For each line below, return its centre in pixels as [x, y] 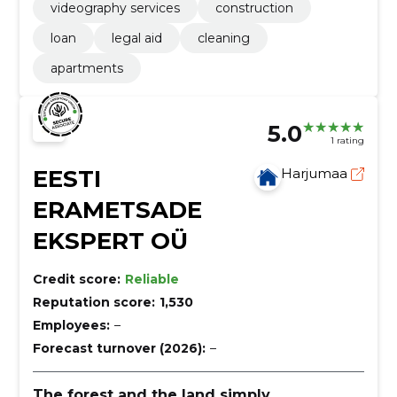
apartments [86, 68]
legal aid [136, 38]
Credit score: [76, 279]
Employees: [71, 325]
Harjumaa [316, 173]
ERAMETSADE [117, 210]
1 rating [348, 141]
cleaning [223, 38]
